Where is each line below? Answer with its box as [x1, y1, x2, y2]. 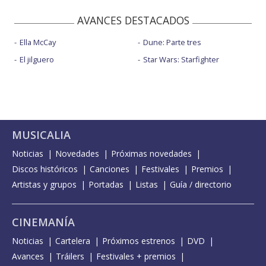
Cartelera [55, 235, 90, 247]
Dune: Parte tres [142, 37, 201, 48]
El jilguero [20, 54, 54, 65]
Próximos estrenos [102, 235, 175, 247]
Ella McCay [20, 37, 56, 48]
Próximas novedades [111, 148, 192, 160]
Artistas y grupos [12, 179, 77, 191]
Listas [135, 179, 158, 191]
